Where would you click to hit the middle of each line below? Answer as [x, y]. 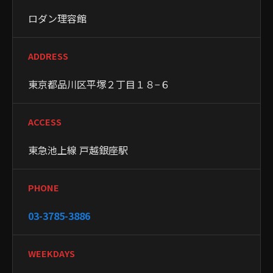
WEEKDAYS [51, 253]
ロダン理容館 [57, 19]
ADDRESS [48, 56]
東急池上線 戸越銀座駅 [78, 150]
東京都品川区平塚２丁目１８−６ [99, 84]
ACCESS [45, 122]
